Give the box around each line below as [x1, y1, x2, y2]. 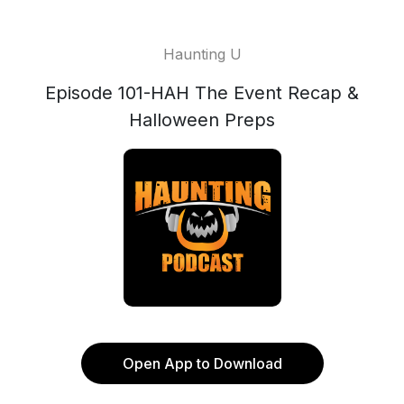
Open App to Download [122, 354, 282, 372]
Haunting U [162, 45, 242, 63]
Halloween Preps [129, 109, 275, 131]
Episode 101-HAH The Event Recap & [45, 82, 359, 104]
